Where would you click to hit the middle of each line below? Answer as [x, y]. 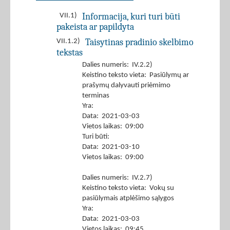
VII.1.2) [68, 42]
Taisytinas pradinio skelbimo [139, 42]
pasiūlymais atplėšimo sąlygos [128, 199]
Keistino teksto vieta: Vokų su [128, 188]
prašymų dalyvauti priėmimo [126, 86]
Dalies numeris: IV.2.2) [117, 65]
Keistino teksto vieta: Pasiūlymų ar [136, 75]
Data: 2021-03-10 [111, 147]
